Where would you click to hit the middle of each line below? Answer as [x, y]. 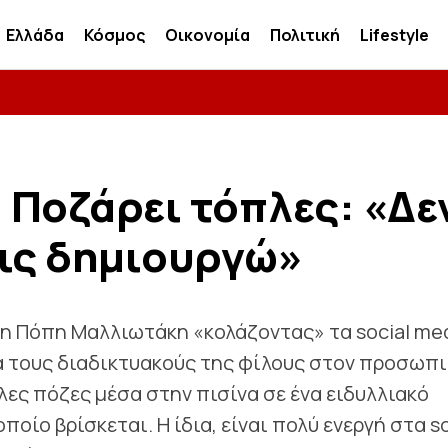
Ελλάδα [35, 34]
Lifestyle [395, 34]
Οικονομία [208, 34]
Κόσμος [115, 34]
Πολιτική [305, 34]
